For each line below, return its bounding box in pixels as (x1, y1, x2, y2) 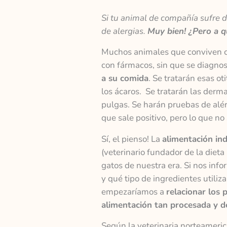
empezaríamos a (101, 185, 166, 198)
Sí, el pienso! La (101, 133, 162, 145)
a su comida (101, 72, 148, 85)
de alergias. (101, 25, 147, 37)
